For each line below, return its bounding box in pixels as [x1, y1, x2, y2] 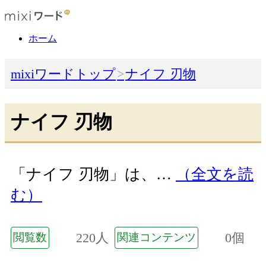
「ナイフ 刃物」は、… [11, 166, 176, 183]
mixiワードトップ [11, 66, 116, 82]
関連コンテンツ [117, 230, 196, 243]
